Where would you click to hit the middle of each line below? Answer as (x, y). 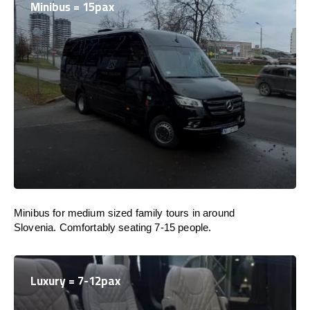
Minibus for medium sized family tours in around (125, 213)
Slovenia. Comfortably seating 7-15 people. (113, 227)
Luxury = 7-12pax (75, 281)
